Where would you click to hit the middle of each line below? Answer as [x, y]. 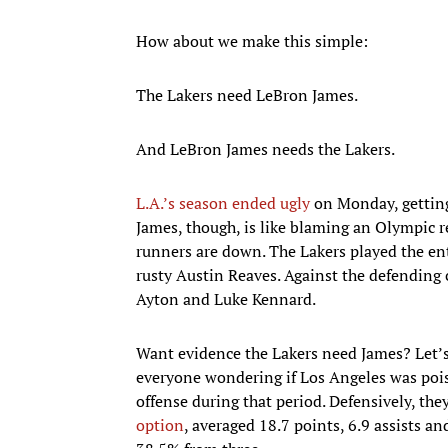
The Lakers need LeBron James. [248, 94]
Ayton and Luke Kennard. [227, 298]
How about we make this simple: [252, 40]
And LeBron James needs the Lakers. [267, 148]
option [160, 424]
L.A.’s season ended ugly [223, 202]
